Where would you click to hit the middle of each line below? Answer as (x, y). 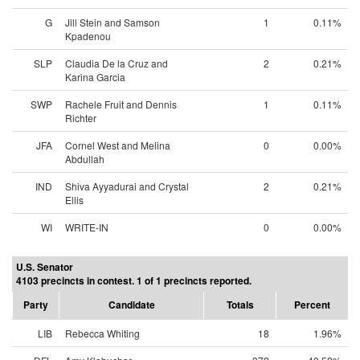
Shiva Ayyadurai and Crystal (127, 186)
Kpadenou (88, 36)
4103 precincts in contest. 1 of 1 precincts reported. (134, 280)
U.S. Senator (45, 267)
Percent (312, 305)
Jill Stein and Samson (112, 22)
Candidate (131, 305)
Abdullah (85, 159)
